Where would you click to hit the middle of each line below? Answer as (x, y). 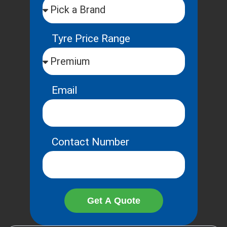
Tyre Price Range (91, 38)
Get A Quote (113, 200)
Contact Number (90, 142)
